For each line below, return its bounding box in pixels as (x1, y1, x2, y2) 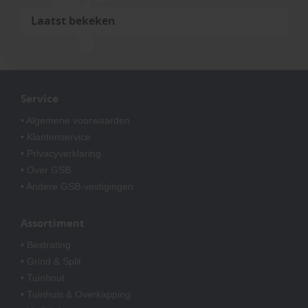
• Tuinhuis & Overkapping (21, 288, 131, 300)
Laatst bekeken (31, 12, 115, 28)
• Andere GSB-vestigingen (21, 180, 133, 192)
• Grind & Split (21, 255, 81, 267)
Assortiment (21, 215, 87, 230)
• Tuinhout (21, 272, 65, 283)
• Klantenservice (21, 131, 91, 142)
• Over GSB (21, 164, 71, 175)
